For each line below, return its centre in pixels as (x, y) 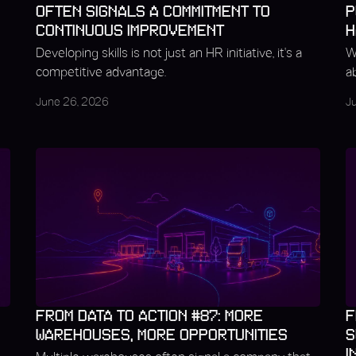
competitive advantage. (101, 73)
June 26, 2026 (72, 103)
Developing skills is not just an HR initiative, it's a (168, 54)
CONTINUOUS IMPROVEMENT (130, 31)
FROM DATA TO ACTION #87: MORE (149, 316)
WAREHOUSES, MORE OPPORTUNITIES (161, 335)
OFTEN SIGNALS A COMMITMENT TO (153, 12)
